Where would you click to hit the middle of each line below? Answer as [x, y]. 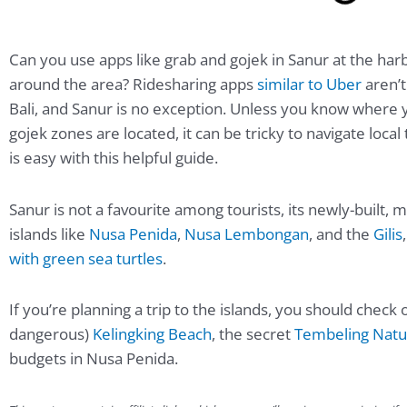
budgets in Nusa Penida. [94, 359]
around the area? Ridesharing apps [133, 84]
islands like [49, 233]
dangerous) [51, 334]
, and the [341, 233]
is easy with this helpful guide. [114, 158]
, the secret [253, 334]
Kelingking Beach [152, 334]
